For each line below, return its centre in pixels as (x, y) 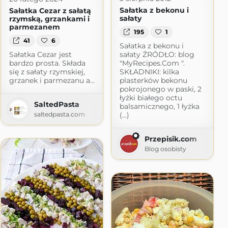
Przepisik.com (170, 139)
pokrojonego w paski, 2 (160, 89)
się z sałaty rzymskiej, (47, 72)
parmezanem (34, 27)
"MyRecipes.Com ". (152, 63)
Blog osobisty (165, 149)
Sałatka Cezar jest (40, 55)
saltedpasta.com (59, 115)
